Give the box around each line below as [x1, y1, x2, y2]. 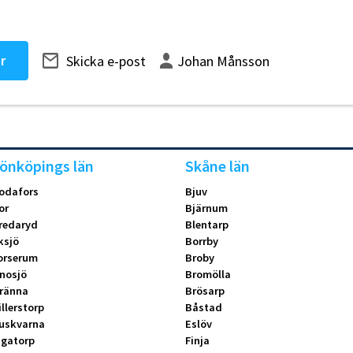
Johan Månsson [177, 51, 269, 70]
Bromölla [184, 267, 231, 282]
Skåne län [184, 156, 250, 177]
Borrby [184, 234, 218, 249]
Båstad [184, 300, 222, 315]
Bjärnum [184, 201, 228, 216]
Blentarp [184, 217, 229, 232]
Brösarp [184, 284, 225, 299]
